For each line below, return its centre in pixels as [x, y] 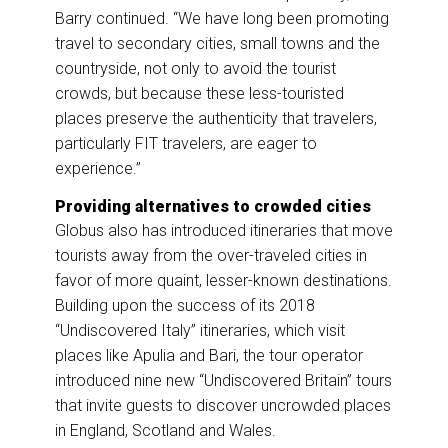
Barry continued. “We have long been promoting [222, 19]
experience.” [98, 169]
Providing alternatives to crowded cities [213, 207]
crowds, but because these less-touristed [199, 94]
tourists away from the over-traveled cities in [211, 256]
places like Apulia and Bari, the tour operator [209, 356]
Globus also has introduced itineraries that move [224, 231]
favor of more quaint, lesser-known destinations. [223, 281]
